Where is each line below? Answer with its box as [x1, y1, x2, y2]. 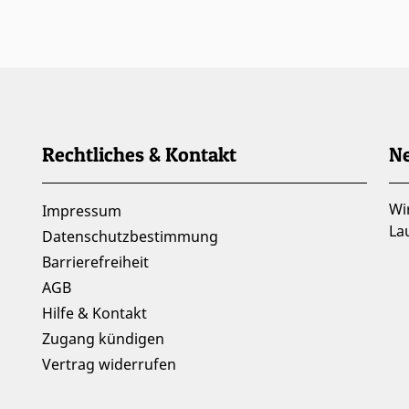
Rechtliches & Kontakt [42, 142, 236, 168]
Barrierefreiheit [42, 252, 149, 273]
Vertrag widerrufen [42, 354, 176, 375]
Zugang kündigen [42, 329, 164, 350]
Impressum [42, 201, 121, 222]
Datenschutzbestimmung [42, 226, 218, 247]
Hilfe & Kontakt [42, 303, 147, 324]
